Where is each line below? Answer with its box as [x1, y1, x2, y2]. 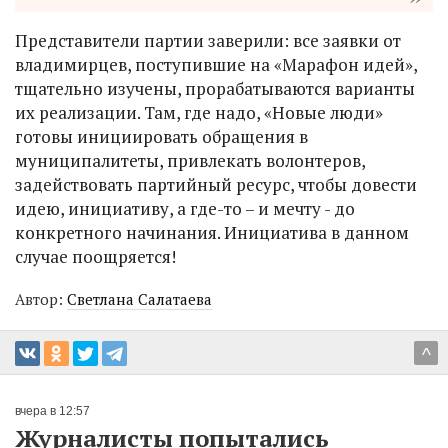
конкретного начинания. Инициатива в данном [15, 221, 409, 245]
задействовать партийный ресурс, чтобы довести [15, 173, 417, 197]
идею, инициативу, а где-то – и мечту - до [15, 197, 355, 221]
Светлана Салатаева [67, 289, 212, 310]
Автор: [15, 289, 67, 310]
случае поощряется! [15, 245, 176, 269]
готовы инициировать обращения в [15, 125, 308, 149]
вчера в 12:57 [15, 404, 90, 419]
